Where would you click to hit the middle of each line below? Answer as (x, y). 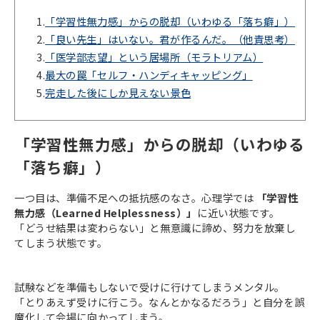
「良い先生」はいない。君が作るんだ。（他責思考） (170, 39)
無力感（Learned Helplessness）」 (106, 212)
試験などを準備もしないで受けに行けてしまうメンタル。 (150, 286)
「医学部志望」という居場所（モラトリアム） (154, 57)
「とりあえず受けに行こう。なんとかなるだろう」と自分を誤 (160, 301)
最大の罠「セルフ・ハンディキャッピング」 (149, 75)
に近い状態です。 (238, 212)
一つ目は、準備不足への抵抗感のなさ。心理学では (135, 197)
